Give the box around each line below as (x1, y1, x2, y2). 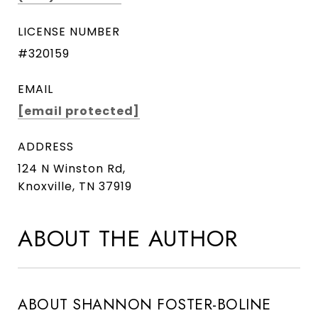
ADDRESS (18, 138, 74, 155)
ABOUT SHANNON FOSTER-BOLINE (18, 294, 271, 316)
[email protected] (18, 103, 140, 120)
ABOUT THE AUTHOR (18, 222, 238, 256)
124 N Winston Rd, (18, 160, 126, 177)
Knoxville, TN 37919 (18, 178, 132, 195)
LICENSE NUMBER (18, 23, 120, 40)
